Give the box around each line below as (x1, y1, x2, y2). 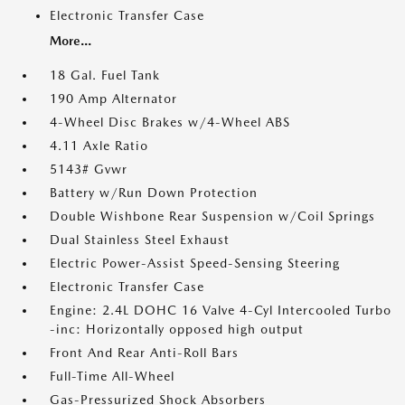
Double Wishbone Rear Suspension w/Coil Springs (50, 209, 375, 224)
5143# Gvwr (50, 162, 127, 177)
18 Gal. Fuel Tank (50, 68, 160, 83)
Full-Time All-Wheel (50, 369, 174, 384)
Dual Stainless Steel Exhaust (50, 232, 230, 248)
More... (50, 33, 91, 49)
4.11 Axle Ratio (50, 138, 148, 154)
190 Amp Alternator (50, 91, 177, 107)
